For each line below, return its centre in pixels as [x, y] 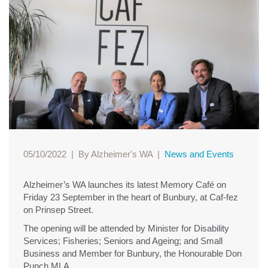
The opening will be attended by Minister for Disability [126, 228]
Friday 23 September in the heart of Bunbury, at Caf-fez [131, 197]
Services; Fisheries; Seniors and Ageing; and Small [123, 240]
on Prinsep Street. [58, 209]
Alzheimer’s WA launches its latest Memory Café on [125, 184]
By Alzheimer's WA [115, 154]
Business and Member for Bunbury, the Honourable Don [133, 253]
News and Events [199, 154]
